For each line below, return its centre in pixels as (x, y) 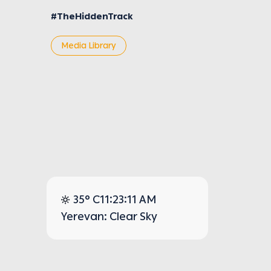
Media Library (89, 46)
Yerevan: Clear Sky (109, 217)
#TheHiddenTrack (92, 17)
